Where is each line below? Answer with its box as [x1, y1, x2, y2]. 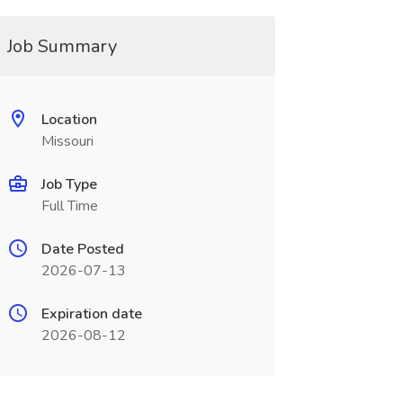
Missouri [40, 131, 94, 151]
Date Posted [40, 239, 124, 259]
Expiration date [40, 304, 142, 324]
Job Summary [6, 34, 117, 58]
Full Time [40, 196, 98, 216]
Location [40, 110, 97, 130]
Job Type [40, 175, 97, 194]
